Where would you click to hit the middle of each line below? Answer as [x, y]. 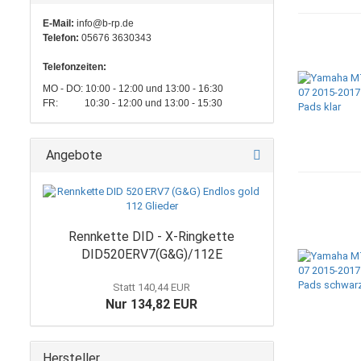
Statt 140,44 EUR [152, 287]
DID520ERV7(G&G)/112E [151, 254]
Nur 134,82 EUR [152, 304]
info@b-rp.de [105, 23]
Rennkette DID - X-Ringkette [152, 237]
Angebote [73, 155]
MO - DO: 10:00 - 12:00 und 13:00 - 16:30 [133, 89]
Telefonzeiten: [75, 67]
